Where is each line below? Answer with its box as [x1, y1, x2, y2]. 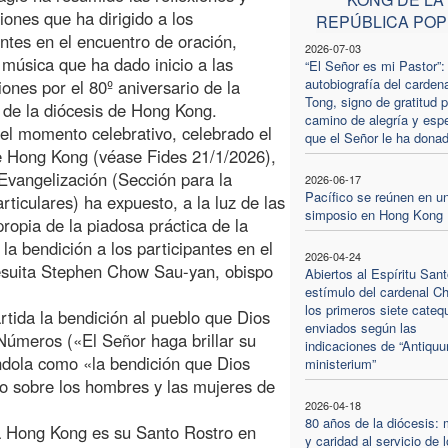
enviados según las [304, 317, 417, 337]
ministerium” [304, 353, 376, 373]
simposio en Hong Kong [304, 204, 443, 224]
